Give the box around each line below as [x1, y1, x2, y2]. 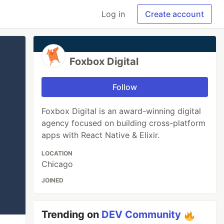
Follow [112, 82, 137, 92]
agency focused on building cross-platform [41, 118, 206, 128]
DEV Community [101, 208, 181, 220]
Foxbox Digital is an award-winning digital [41, 106, 201, 116]
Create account [145, 9, 204, 19]
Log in [101, 9, 125, 19]
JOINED [41, 176, 64, 184]
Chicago [41, 159, 73, 169]
